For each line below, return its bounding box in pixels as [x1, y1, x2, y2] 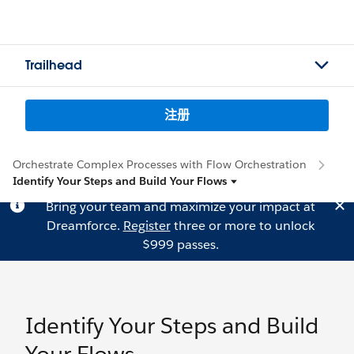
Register [122, 217, 171, 234]
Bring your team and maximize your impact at [45, 198, 315, 215]
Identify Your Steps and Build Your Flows [13, 174, 227, 188]
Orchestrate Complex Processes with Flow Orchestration [13, 157, 307, 171]
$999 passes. [141, 236, 219, 253]
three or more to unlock [170, 217, 314, 234]
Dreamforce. [46, 217, 123, 234]
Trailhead [25, 57, 82, 73]
